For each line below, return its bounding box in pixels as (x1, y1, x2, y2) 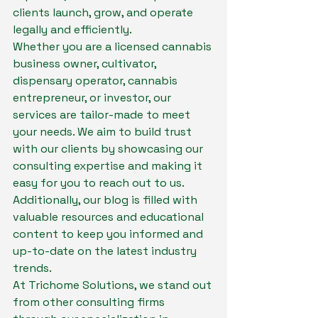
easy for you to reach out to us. (13, 175, 187, 191)
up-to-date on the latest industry (13, 243, 199, 259)
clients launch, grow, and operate (13, 5, 196, 21)
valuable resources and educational (13, 209, 207, 225)
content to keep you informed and (13, 226, 206, 242)
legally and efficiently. (13, 22, 132, 38)
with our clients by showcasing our (13, 141, 206, 157)
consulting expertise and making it (13, 158, 205, 174)
